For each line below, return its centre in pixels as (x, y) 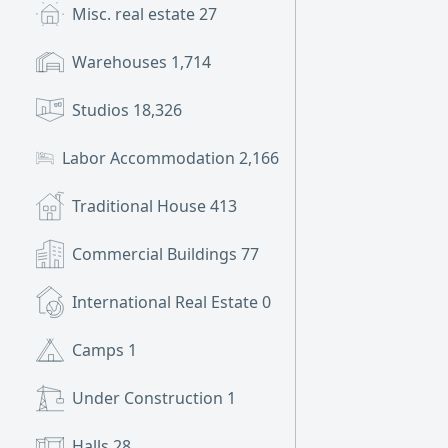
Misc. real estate (135, 14)
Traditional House (141, 206)
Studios (102, 110)
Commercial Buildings (156, 254)
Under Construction (149, 398)
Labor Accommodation (150, 158)
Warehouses (121, 62)
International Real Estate (167, 302)
